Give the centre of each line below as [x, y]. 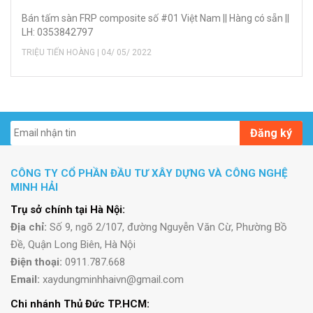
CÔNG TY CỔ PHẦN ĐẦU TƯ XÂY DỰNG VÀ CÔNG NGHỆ [149, 173]
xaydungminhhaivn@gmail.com [113, 279]
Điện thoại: [38, 262]
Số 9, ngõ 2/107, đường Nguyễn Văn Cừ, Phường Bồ [168, 227]
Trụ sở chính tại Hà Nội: [68, 209]
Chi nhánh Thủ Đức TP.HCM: [80, 304]
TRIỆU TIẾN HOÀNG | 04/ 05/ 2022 [87, 52]
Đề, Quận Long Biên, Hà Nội [73, 244]
